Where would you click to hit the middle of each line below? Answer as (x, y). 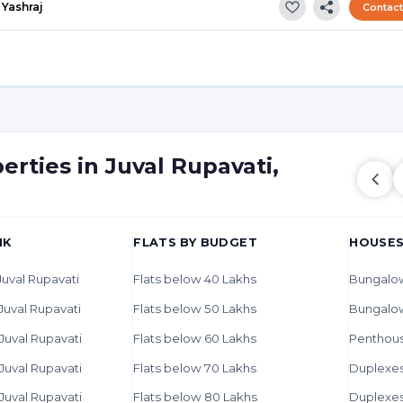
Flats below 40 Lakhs (195, 279)
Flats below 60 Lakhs (195, 338)
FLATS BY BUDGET (195, 242)
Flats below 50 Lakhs (195, 308)
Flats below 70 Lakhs (195, 367)
